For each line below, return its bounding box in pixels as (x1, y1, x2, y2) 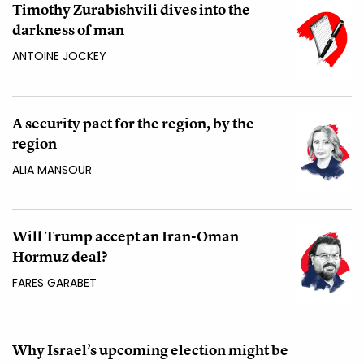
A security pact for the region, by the (12, 113, 254, 132)
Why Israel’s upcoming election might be (12, 340, 288, 359)
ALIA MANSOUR (12, 161, 92, 178)
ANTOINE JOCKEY (12, 48, 106, 65)
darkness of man (12, 20, 124, 40)
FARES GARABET (12, 275, 97, 292)
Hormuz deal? (12, 247, 107, 266)
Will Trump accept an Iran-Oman (12, 227, 239, 246)
